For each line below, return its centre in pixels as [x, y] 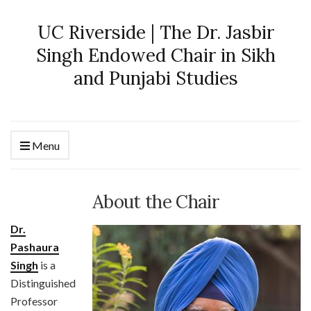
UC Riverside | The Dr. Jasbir [155, 32]
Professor [34, 301]
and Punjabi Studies [155, 78]
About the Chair [155, 202]
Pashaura [35, 247]
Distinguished [43, 283]
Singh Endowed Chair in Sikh [155, 55]
